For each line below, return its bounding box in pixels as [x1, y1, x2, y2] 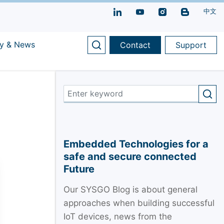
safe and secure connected [63, 150, 196, 162]
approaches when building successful [63, 197, 214, 208]
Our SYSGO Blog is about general [63, 184, 197, 194]
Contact [120, 40, 150, 50]
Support [175, 40, 206, 50]
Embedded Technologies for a [63, 137, 208, 150]
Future [63, 162, 94, 175]
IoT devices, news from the [63, 211, 172, 221]
